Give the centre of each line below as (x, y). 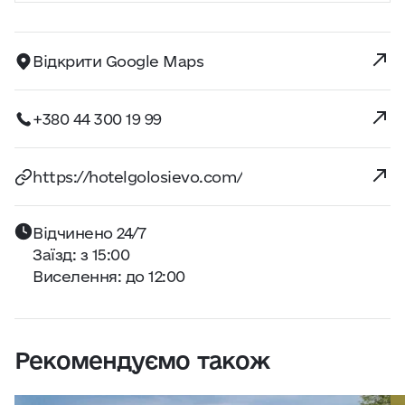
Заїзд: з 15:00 (81, 254)
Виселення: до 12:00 (109, 276)
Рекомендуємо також (142, 360)
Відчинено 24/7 (89, 233)
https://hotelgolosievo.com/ (138, 176)
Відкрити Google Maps (118, 61)
